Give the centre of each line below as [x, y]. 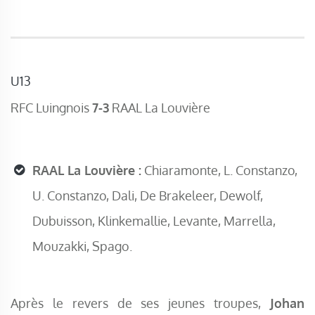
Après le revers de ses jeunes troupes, [140, 303]
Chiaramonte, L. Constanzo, [219, 171]
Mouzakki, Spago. [82, 246]
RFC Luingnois [51, 108]
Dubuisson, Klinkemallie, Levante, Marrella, [154, 221]
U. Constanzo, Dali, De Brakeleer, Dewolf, [148, 196]
